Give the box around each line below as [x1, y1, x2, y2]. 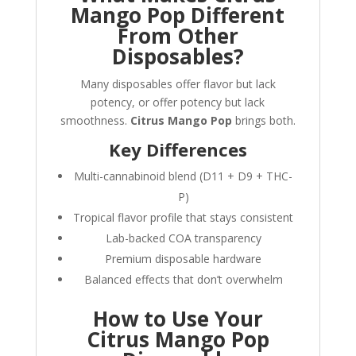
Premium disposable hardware [105, 251, 262, 267]
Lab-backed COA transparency [105, 230, 261, 246]
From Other [117, 21, 238, 51]
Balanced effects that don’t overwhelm [83, 272, 283, 288]
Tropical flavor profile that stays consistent [73, 210, 294, 226]
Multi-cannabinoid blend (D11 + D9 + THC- [74, 168, 293, 184]
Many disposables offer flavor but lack [79, 76, 276, 92]
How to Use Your [92, 304, 263, 334]
